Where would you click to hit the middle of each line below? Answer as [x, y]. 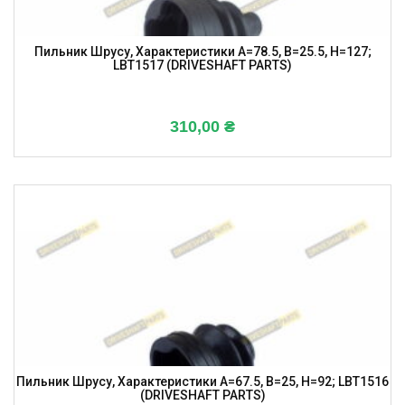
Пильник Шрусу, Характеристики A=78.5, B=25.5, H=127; [202, 52]
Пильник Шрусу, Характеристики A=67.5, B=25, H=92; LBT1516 [202, 382]
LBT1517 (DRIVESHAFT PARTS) [202, 66]
